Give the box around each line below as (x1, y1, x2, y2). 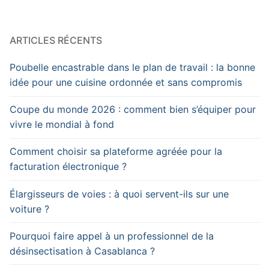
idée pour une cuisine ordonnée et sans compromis (10, 76, 242, 89)
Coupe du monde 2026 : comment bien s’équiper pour (10, 103, 256, 116)
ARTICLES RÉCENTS (10, 34, 102, 47)
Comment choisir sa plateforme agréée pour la (10, 145, 222, 158)
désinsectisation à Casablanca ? (10, 244, 155, 257)
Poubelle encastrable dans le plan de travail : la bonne (10, 61, 255, 74)
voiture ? (10, 202, 49, 215)
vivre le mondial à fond (10, 118, 114, 131)
